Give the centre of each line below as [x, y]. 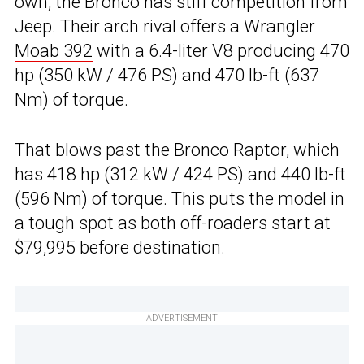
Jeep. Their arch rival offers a [129, 26]
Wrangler [279, 26]
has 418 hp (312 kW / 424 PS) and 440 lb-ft [180, 174]
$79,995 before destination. [120, 247]
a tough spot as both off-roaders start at [173, 223]
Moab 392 [54, 50]
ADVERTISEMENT [182, 318]
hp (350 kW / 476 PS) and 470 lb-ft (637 [167, 75]
